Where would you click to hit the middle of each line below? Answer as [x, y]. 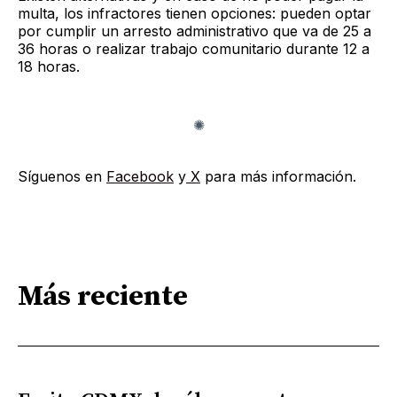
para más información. [278, 176]
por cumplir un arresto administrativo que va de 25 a [195, 31]
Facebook [140, 176]
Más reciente [103, 297]
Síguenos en [62, 176]
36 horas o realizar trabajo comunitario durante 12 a [194, 48]
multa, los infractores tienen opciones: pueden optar [195, 13]
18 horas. [49, 66]
